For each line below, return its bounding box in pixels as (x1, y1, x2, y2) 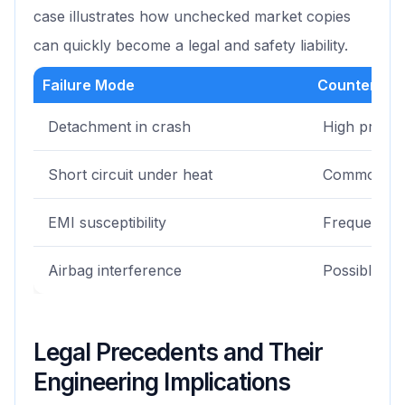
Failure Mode (42, 76, 135, 95)
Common (323, 165, 385, 184)
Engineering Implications (33, 368, 290, 397)
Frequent (323, 213, 385, 232)
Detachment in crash (48, 118, 191, 137)
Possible (323, 261, 380, 280)
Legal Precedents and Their (33, 338, 324, 367)
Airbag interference (48, 261, 182, 280)
